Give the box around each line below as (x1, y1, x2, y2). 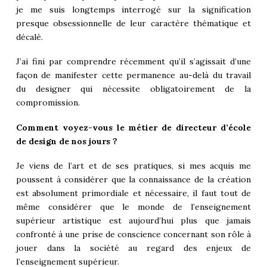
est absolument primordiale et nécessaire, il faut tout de (15, 188, 252, 199)
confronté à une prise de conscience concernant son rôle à (15, 229, 252, 240)
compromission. (15, 97, 80, 108)
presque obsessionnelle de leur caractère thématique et (15, 17, 252, 29)
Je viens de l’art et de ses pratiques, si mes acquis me (15, 160, 252, 172)
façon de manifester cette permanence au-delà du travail (15, 70, 252, 81)
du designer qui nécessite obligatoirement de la (15, 83, 252, 95)
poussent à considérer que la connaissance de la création (15, 174, 252, 185)
